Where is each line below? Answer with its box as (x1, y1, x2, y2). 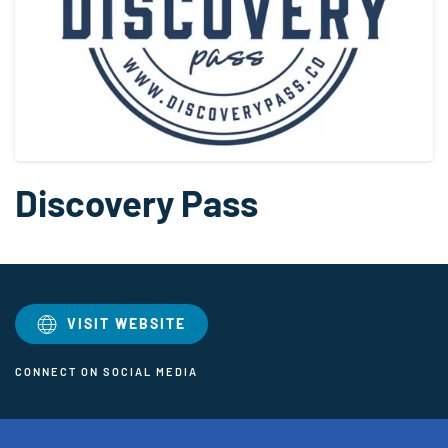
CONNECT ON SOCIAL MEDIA (15, 365, 198, 379)
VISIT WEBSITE (67, 315, 186, 333)
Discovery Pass (15, 180, 258, 225)
